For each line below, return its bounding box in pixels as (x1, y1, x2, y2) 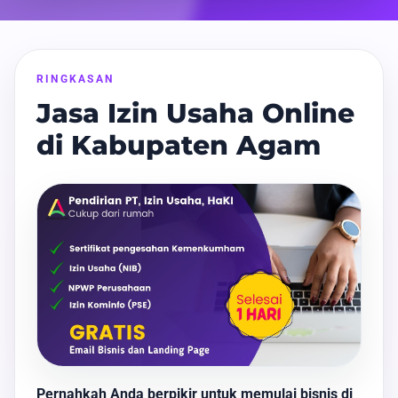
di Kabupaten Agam (36, 129, 321, 163)
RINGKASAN (36, 72, 115, 86)
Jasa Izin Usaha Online (36, 97, 354, 131)
